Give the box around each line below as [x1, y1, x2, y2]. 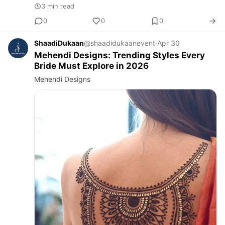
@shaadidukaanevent [84, 38, 155, 47]
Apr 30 [157, 38, 180, 47]
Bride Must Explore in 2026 [34, 60, 149, 71]
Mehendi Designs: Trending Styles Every [34, 50, 205, 60]
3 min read [41, 2, 74, 10]
